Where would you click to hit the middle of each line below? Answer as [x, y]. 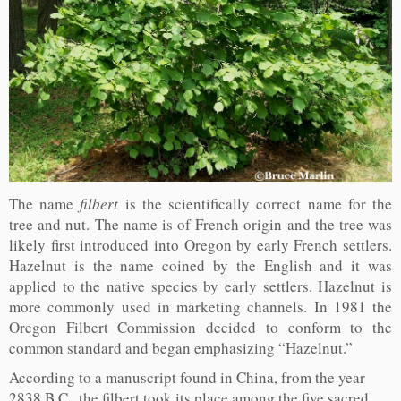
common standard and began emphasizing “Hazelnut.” [181, 348]
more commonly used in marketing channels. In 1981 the [200, 307]
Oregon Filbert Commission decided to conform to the [200, 328]
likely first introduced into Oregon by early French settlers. [200, 245]
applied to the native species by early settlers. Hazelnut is [200, 286]
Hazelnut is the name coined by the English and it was [200, 266]
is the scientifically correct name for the [256, 204]
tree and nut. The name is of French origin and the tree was [200, 225]
